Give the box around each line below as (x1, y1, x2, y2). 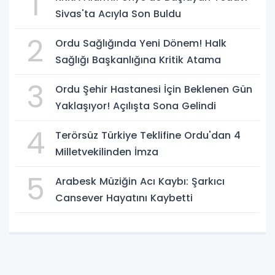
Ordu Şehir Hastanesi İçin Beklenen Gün (55, 82, 252, 96)
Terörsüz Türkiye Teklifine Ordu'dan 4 (55, 128, 241, 142)
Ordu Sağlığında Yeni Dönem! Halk (55, 36, 227, 50)
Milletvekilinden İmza (55, 144, 158, 159)
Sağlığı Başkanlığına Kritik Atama (55, 52, 221, 67)
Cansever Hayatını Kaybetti (55, 190, 193, 205)
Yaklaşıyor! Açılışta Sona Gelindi (55, 98, 216, 113)
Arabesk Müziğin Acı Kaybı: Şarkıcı (55, 174, 225, 188)
